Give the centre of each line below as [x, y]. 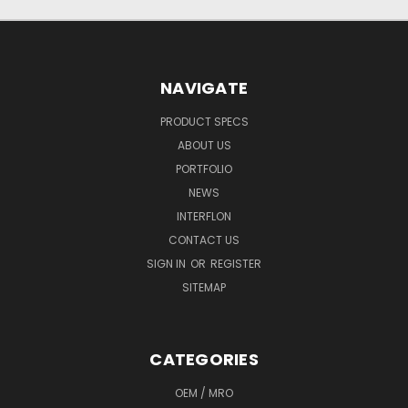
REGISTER [236, 264]
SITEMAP [204, 288]
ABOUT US [204, 146]
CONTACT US [204, 240]
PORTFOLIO [204, 169]
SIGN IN [168, 264]
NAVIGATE [204, 88]
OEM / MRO [204, 393]
